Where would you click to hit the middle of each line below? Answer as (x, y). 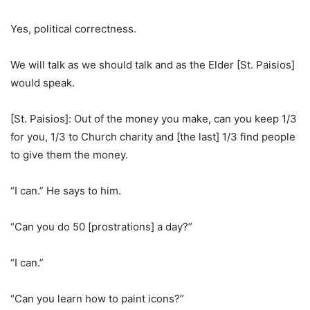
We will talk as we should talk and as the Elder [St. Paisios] (153, 65)
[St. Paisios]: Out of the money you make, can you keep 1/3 (154, 119)
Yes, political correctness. (73, 29)
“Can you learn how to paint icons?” (97, 299)
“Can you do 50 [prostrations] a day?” (101, 227)
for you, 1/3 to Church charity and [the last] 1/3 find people (153, 137)
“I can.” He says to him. (66, 191)
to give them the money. (69, 155)
